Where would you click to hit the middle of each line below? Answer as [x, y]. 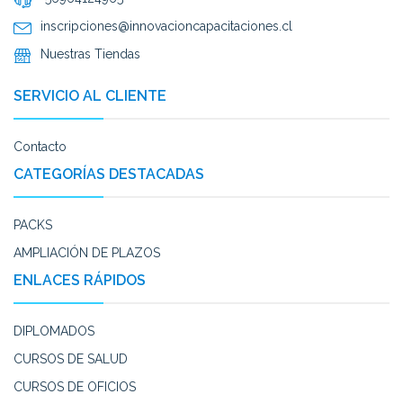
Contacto [40, 147]
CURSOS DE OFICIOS [75, 387]
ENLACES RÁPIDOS [80, 281]
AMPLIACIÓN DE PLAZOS [87, 253]
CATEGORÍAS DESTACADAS [109, 175]
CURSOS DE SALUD [71, 359]
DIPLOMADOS [54, 331]
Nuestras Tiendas [90, 54]
